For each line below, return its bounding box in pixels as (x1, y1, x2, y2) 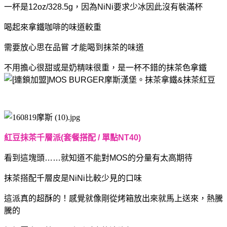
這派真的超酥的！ (4, 194, 69, 203)
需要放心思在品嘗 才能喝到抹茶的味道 (4, 43, 144, 52)
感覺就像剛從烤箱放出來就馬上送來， (69, 194, 207, 203)
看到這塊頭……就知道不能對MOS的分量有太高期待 (4, 153, 193, 162)
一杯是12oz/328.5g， (4, 2, 81, 11)
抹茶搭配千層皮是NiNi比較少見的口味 (4, 173, 142, 182)
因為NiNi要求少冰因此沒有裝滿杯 (81, 2, 203, 11)
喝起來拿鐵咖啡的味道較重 (4, 22, 101, 31)
